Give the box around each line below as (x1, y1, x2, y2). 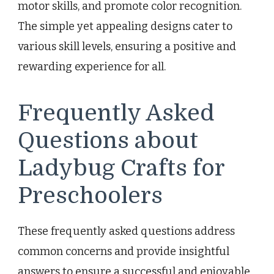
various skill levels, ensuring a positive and (18, 40, 236, 54)
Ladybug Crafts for (18, 155, 224, 182)
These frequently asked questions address (18, 224, 235, 238)
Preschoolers (18, 183, 163, 209)
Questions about (18, 128, 198, 154)
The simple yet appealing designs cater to (18, 20, 232, 34)
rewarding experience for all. (18, 60, 166, 74)
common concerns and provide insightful (18, 244, 229, 258)
